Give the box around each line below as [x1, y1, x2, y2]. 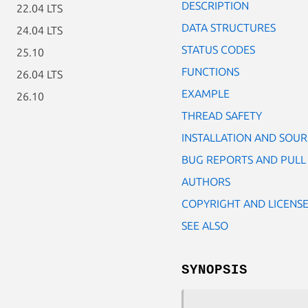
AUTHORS [181, 175, 230, 188]
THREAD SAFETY [181, 109, 262, 122]
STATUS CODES [181, 43, 255, 56]
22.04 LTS [16, 2, 63, 14]
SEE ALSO [181, 219, 228, 232]
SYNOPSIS [181, 262, 247, 278]
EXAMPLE [181, 87, 230, 100]
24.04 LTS [16, 24, 63, 36]
